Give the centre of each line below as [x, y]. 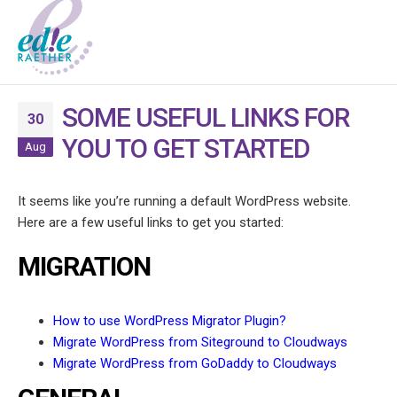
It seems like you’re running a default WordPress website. [184, 202]
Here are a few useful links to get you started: [151, 223]
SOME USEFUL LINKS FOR [206, 118]
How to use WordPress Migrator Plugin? [170, 321]
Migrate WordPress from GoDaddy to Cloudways [195, 364]
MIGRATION [84, 267]
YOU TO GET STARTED [186, 149]
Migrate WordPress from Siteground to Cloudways [200, 343]
